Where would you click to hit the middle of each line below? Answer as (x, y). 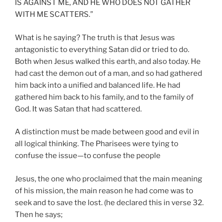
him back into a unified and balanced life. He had (98, 85)
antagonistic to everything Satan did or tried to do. (102, 49)
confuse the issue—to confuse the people (88, 156)
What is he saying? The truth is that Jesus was (95, 37)
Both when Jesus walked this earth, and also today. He (108, 61)
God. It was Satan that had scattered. (78, 109)
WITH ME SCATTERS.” (54, 15)
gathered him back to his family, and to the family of (104, 97)
